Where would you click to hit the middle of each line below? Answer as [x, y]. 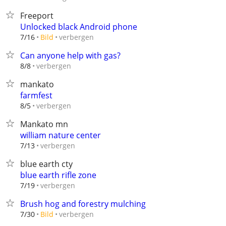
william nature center [61, 135]
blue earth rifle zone [58, 175]
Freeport [37, 16]
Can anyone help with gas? [70, 55]
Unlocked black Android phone [79, 27]
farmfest [36, 95]
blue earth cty [46, 164]
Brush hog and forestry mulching [83, 204]
